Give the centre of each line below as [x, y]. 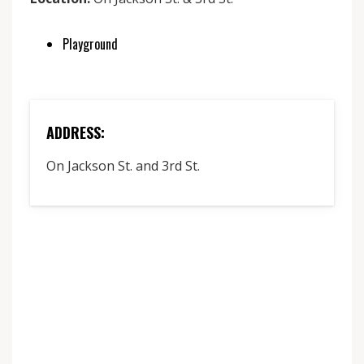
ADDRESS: [76, 132]
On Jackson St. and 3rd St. [123, 166]
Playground [90, 44]
